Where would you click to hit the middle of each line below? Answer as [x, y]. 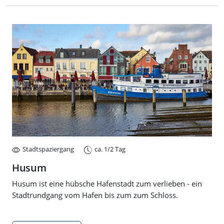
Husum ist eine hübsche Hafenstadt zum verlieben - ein [107, 184]
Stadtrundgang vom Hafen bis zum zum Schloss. [95, 195]
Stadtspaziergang [48, 149]
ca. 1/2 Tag [110, 149]
